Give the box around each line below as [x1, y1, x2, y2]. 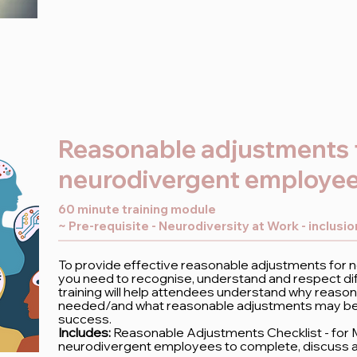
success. [58, 311, 114, 327]
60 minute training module [58, 202, 216, 217]
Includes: [58, 324, 111, 340]
